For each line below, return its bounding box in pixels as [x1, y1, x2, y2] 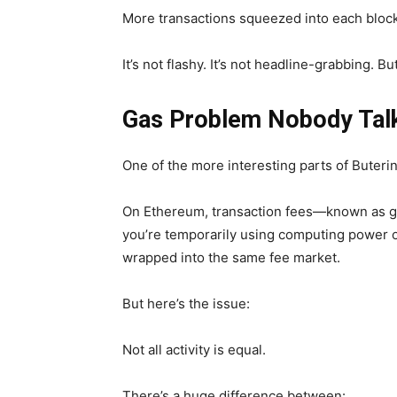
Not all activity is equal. [122, 341, 266, 359]
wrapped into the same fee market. [122, 249, 340, 267]
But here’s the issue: [122, 295, 250, 313]
